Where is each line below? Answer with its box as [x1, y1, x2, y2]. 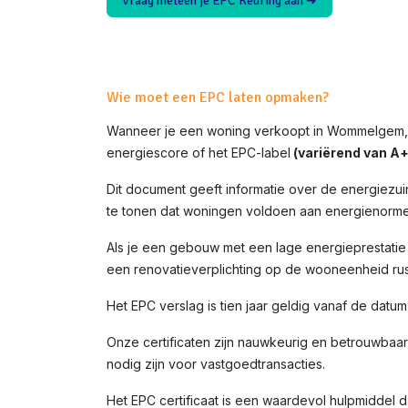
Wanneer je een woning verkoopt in [107, 123, 327, 139]
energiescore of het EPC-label [107, 145, 291, 161]
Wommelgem [327, 123, 404, 139]
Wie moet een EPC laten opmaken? [107, 88, 329, 107]
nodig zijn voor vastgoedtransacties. [107, 356, 325, 372]
